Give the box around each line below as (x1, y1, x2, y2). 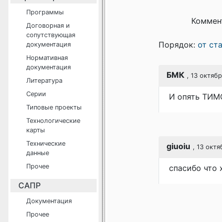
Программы (26, 8, 64, 16)
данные (26, 149, 49, 157)
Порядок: (159, 40, 198, 50)
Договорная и (26, 22, 70, 29)
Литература (26, 77, 62, 84)
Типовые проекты (26, 104, 82, 111)
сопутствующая (26, 31, 75, 39)
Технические (26, 140, 65, 147)
